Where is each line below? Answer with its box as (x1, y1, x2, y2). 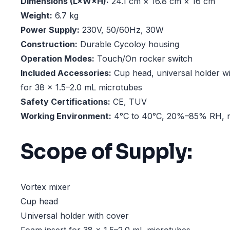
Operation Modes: (21, 53, 94, 64)
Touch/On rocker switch (94, 53, 193, 64)
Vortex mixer (21, 182, 70, 193)
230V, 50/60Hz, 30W (80, 25, 164, 35)
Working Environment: (21, 111, 111, 122)
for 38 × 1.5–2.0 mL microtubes (21, 82, 142, 93)
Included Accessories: (21, 68, 111, 79)
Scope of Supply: (21, 138, 193, 165)
